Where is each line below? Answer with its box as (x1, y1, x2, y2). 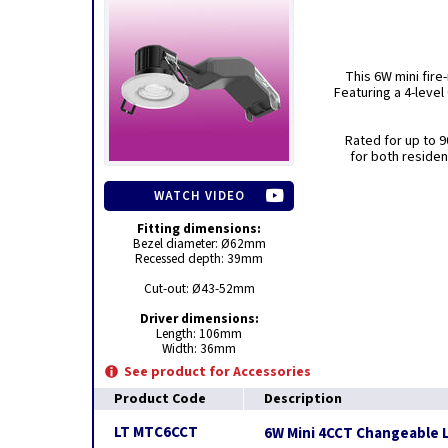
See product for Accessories (124, 362, 311, 382)
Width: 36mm (162, 339, 236, 358)
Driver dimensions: (139, 309, 259, 328)
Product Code (114, 389, 206, 409)
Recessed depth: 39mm (135, 249, 263, 268)
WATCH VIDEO (153, 187, 245, 205)
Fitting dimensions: (137, 219, 261, 238)
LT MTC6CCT (114, 422, 198, 443)
